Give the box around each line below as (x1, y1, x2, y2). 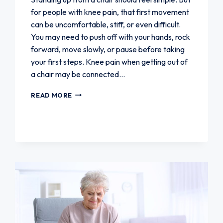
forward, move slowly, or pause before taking (31, 44, 185, 54)
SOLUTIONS (72, 188, 114, 197)
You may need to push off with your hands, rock (31, 31, 191, 42)
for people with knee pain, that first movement (31, 6, 190, 17)
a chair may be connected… (31, 69, 125, 79)
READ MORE (31, 91, 73, 99)
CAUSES (72, 168, 100, 177)
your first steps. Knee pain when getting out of (31, 56, 188, 67)
